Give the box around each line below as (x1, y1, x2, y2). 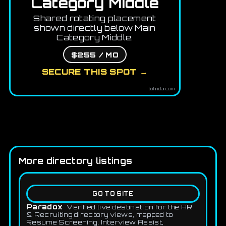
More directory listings (19, 155, 133, 166)
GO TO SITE (92, 190, 134, 198)
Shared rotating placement (33, 13, 156, 24)
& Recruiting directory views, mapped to (26, 211, 174, 219)
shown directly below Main (34, 23, 156, 33)
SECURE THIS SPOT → (41, 67, 148, 77)
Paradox (26, 202, 63, 211)
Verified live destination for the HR (67, 203, 193, 211)
